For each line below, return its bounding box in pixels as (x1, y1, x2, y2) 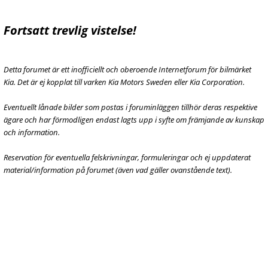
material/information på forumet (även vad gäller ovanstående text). (4, 165, 232, 175)
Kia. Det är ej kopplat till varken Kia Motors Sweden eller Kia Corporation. (4, 77, 245, 87)
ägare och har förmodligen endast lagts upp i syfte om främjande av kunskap (4, 114, 264, 125)
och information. (4, 127, 60, 138)
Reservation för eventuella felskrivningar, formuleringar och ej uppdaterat (4, 152, 251, 163)
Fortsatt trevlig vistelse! (4, 22, 136, 38)
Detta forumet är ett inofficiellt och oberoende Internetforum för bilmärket (4, 64, 251, 75)
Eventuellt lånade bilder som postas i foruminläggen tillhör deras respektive (4, 102, 257, 112)
